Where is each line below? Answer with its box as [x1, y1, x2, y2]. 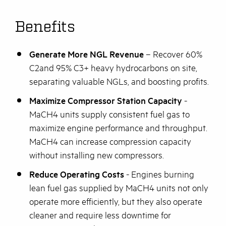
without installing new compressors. [29, 149, 164, 161]
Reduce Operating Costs [29, 168, 124, 181]
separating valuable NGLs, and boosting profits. [29, 75, 209, 88]
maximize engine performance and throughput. [29, 122, 207, 134]
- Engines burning [124, 168, 194, 181]
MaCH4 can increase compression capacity [29, 135, 191, 148]
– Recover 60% [144, 48, 202, 61]
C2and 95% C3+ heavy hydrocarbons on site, [29, 62, 197, 74]
